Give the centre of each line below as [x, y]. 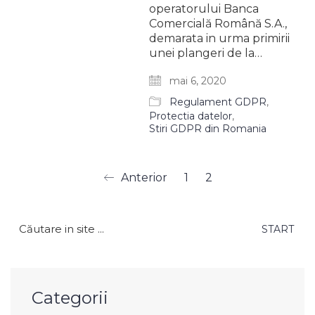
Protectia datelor [191, 116]
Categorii [70, 298]
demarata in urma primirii [220, 38]
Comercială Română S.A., [218, 24]
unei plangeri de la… [206, 53]
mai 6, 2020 [197, 81]
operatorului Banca [204, 9]
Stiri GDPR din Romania [208, 129]
